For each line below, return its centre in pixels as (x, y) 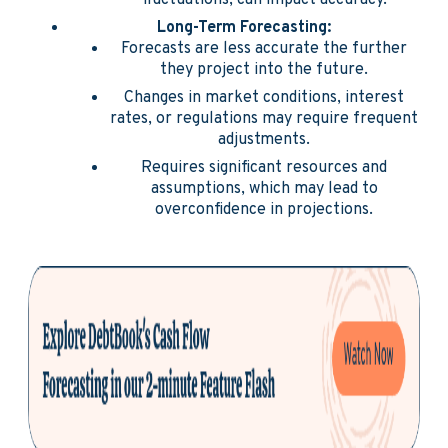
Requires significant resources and (264, 168)
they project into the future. (264, 70)
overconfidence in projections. (264, 210)
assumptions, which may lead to (264, 189)
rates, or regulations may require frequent (264, 119)
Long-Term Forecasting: (244, 28)
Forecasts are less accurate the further (264, 49)
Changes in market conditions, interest (264, 98)
